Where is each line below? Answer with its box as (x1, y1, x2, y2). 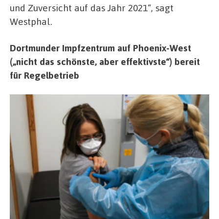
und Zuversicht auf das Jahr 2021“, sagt (10, 1, 174, 14)
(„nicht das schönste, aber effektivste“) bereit (10, 55, 200, 67)
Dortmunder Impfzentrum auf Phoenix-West (10, 41, 191, 54)
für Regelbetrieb (10, 68, 79, 81)
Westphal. (10, 15, 52, 28)
